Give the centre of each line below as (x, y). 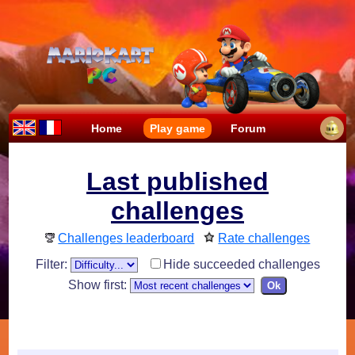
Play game (177, 128)
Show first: (99, 285)
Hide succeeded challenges (241, 265)
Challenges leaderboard (126, 239)
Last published (177, 182)
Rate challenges (264, 239)
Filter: (53, 265)
